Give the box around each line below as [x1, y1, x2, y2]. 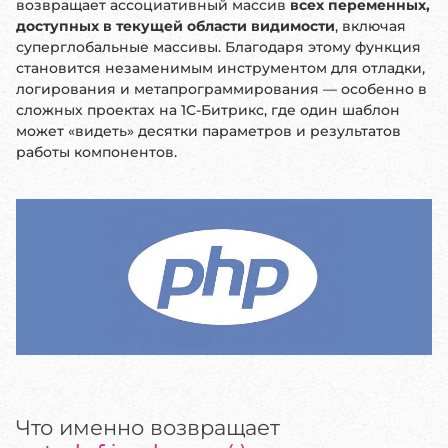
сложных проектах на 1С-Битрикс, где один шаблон [16, 101, 400, 119]
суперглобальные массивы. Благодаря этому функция [16, 38, 421, 56]
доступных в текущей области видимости [16, 17, 335, 35]
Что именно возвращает [16, 415, 280, 440]
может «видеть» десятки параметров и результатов [16, 122, 401, 140]
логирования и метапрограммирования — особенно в [16, 80, 427, 98]
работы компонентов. [16, 143, 177, 161]
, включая [335, 17, 406, 35]
